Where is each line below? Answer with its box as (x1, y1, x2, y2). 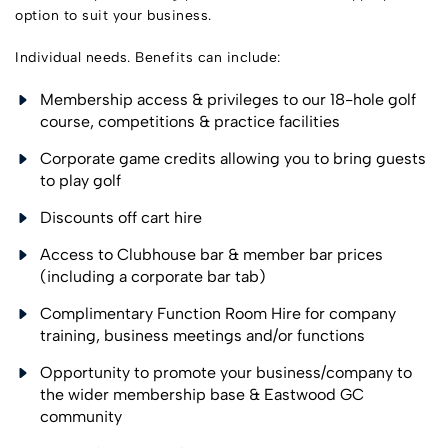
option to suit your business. (15, 7, 212, 25)
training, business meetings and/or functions (40, 326, 365, 346)
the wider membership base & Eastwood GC (40, 385, 364, 405)
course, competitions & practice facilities (40, 112, 340, 132)
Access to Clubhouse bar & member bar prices (40, 245, 383, 265)
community (40, 407, 122, 427)
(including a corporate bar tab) (40, 267, 266, 287)
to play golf (40, 171, 121, 191)
